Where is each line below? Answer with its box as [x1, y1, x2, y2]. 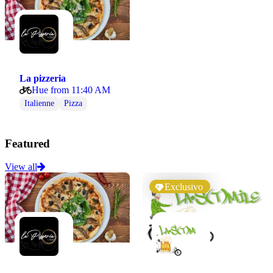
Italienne [24, 98, 54, 108]
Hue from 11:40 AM [32, 84, 110, 95]
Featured [5, 136, 50, 150]
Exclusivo [164, 182, 203, 193]
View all [5, 161, 37, 172]
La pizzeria [19, 73, 66, 83]
